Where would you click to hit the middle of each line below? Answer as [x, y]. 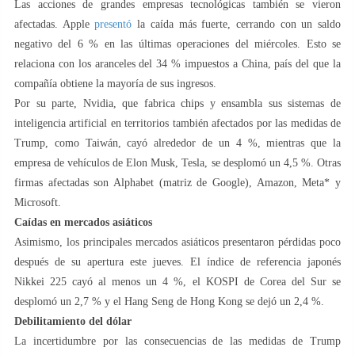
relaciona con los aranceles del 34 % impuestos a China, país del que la [177, 63]
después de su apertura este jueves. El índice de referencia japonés [177, 261]
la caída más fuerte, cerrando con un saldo [237, 24]
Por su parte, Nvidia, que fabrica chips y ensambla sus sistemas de [177, 103]
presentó [113, 24]
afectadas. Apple [55, 24]
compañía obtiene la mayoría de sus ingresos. [115, 83]
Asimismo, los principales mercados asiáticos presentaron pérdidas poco [177, 242]
